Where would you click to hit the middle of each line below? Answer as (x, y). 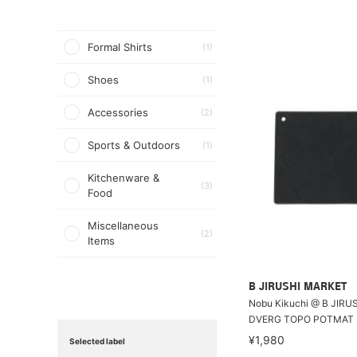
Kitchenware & (124, 178)
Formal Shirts (120, 47)
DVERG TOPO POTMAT (301, 319)
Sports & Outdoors (134, 145)
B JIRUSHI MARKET (298, 287)
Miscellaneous (123, 226)
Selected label (97, 341)
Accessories (118, 112)
